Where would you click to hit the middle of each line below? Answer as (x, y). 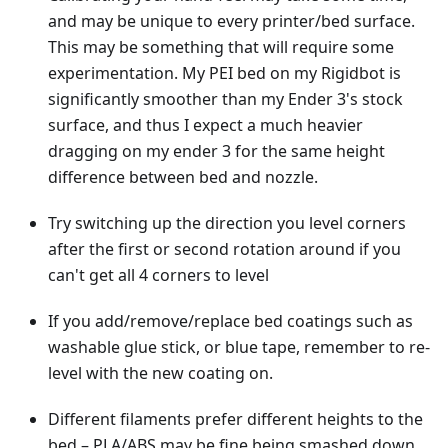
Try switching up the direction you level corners (227, 223)
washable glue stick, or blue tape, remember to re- (239, 347)
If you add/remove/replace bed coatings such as (230, 321)
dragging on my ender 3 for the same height (216, 151)
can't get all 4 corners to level (158, 275)
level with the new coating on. (160, 373)
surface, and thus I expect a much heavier (205, 125)
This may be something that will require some (221, 47)
